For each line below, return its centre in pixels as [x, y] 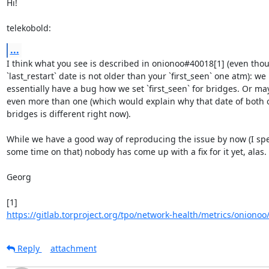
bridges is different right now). [68, 113]
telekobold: [29, 28]
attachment [73, 248]
